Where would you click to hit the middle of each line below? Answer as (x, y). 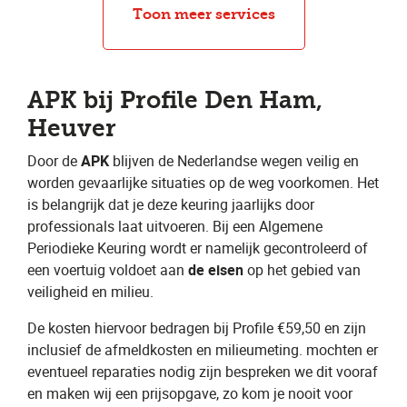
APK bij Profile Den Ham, (175, 100)
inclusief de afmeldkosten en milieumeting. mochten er (203, 350)
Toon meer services (203, 14)
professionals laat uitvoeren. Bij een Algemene (175, 226)
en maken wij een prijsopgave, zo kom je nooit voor (190, 393)
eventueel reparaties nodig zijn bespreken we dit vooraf (203, 372)
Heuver (72, 129)
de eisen (216, 270)
